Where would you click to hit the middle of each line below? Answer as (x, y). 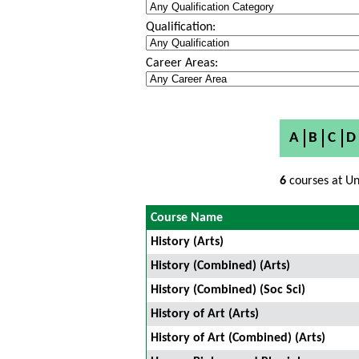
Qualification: (181, 27)
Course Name (187, 218)
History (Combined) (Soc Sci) (228, 290)
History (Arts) (187, 242)
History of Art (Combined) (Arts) (238, 338)
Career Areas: (182, 63)
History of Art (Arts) (205, 314)
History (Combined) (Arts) (220, 266)
